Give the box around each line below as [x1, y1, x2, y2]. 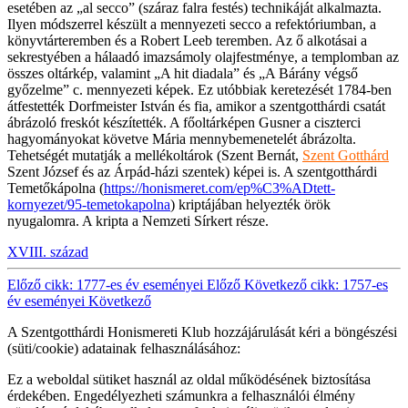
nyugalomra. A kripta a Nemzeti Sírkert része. [7, 212, 269, 229]
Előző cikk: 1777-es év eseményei [7, 276, 207, 292]
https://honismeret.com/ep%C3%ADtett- [104, 179, 335, 196]
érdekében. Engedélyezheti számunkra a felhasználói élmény [7, 387, 355, 403]
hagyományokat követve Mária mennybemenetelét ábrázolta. [7, 130, 356, 147]
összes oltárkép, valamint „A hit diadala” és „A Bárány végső [7, 65, 358, 81]
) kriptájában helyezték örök [170, 196, 331, 212]
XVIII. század [7, 243, 88, 260]
